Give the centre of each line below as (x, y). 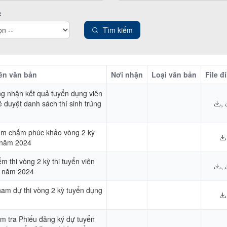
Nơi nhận (127, 74)
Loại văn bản (174, 74)
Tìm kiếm (118, 30)
